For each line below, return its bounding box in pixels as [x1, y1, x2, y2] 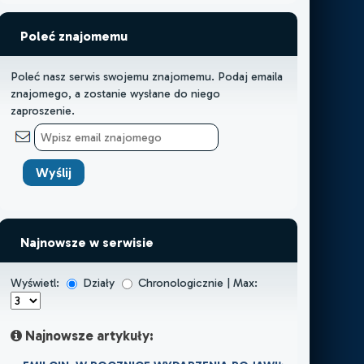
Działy [79, 275, 118, 290]
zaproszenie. [10, 102, 75, 118]
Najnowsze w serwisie [19, 234, 154, 250]
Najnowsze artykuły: [21, 327, 154, 344]
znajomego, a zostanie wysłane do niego [10, 85, 220, 101]
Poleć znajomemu [19, 28, 128, 44]
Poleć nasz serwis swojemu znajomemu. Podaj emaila [10, 68, 283, 84]
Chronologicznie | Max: [134, 275, 258, 290]
